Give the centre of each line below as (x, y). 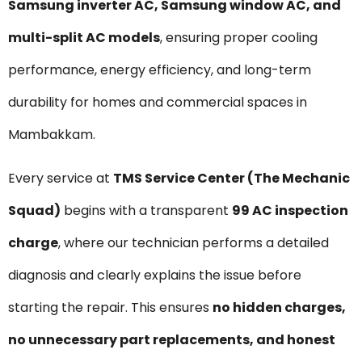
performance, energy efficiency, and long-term (160, 69)
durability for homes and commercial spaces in (158, 102)
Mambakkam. (52, 134)
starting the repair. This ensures (110, 308)
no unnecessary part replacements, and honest (172, 340)
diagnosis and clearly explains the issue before (155, 276)
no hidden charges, (279, 308)
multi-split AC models (84, 37)
